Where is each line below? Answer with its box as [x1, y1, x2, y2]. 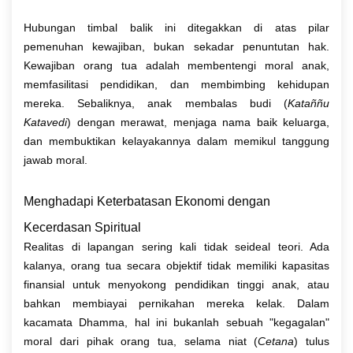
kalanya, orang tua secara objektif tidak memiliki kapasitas [24, 258, 329, 272]
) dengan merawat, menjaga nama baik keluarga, [67, 115, 329, 128]
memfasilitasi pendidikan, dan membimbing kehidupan [24, 77, 329, 91]
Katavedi [24, 115, 67, 128]
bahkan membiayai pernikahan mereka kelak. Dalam [24, 296, 329, 310]
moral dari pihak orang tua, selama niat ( [24, 334, 258, 347]
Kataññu [288, 96, 329, 110]
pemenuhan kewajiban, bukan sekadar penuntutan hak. [24, 39, 329, 53]
